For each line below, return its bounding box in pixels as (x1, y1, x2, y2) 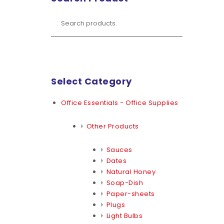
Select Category (51, 74, 132, 87)
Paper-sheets (106, 188, 155, 198)
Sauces (106, 144, 132, 154)
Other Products (86, 121, 139, 131)
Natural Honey (106, 166, 155, 176)
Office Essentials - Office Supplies (61, 97, 178, 107)
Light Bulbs (106, 210, 142, 220)
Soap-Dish (106, 177, 143, 187)
